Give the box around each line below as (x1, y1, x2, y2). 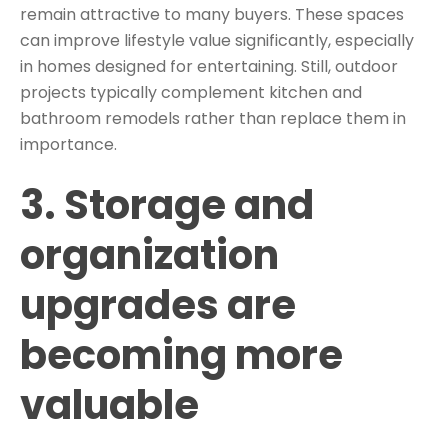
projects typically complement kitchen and (20, 80, 362, 104)
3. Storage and (20, 177, 314, 234)
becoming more (20, 327, 343, 384)
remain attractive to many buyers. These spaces (20, 2, 404, 26)
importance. (20, 132, 117, 156)
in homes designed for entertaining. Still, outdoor (20, 54, 398, 78)
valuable (20, 377, 199, 434)
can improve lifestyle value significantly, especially (20, 28, 414, 52)
